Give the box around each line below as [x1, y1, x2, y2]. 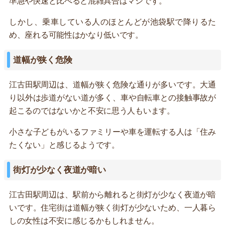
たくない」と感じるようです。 [9, 140, 120, 149]
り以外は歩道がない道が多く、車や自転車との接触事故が [9, 93, 216, 102]
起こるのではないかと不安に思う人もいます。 [9, 106, 175, 115]
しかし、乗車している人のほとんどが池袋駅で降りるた [9, 17, 216, 26]
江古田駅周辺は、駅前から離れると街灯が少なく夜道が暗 [9, 190, 216, 199]
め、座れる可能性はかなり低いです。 [9, 30, 143, 39]
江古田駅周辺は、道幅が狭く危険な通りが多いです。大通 [9, 80, 216, 89]
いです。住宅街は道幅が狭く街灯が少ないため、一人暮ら [9, 203, 216, 212]
